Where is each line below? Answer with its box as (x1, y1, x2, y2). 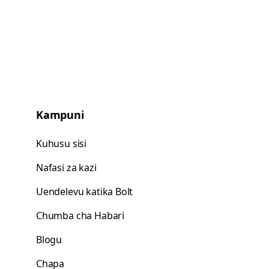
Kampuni (36, 107, 84, 122)
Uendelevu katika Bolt (36, 185, 133, 198)
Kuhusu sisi (36, 137, 87, 150)
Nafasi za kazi (36, 161, 97, 174)
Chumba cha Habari (36, 209, 125, 222)
